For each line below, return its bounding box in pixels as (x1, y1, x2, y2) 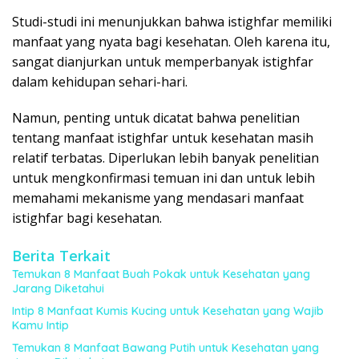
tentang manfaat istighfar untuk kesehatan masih (12, 129, 313, 147)
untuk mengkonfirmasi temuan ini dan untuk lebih (12, 169, 315, 187)
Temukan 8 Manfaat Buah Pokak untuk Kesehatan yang (12, 267, 310, 281)
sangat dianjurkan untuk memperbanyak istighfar (12, 53, 313, 71)
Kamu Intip (12, 318, 69, 333)
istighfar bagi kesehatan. (12, 209, 162, 227)
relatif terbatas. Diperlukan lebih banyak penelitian (12, 149, 319, 167)
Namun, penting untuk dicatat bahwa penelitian (12, 109, 300, 127)
